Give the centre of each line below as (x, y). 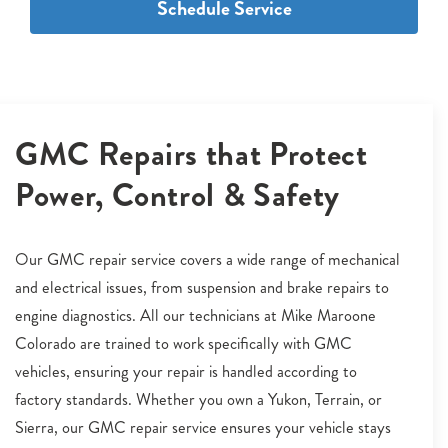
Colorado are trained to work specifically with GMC (183, 343)
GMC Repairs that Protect (191, 154)
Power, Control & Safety (177, 195)
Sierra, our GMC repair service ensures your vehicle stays (203, 427)
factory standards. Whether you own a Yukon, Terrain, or (198, 399)
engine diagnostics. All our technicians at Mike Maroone (195, 315)
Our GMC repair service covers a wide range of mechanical (207, 259)
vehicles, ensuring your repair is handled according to (186, 371)
